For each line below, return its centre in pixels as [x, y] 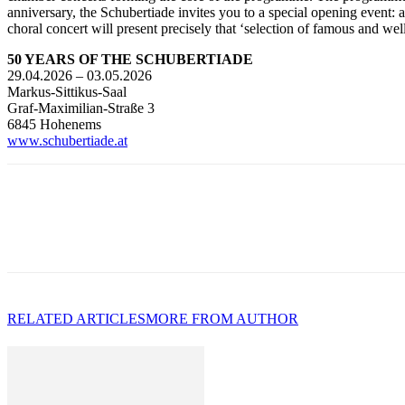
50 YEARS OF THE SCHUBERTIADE [130, 59]
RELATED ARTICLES [76, 318]
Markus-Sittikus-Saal [67, 91]
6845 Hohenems [54, 124]
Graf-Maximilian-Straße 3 [81, 108]
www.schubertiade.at [67, 140]
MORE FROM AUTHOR [222, 318]
